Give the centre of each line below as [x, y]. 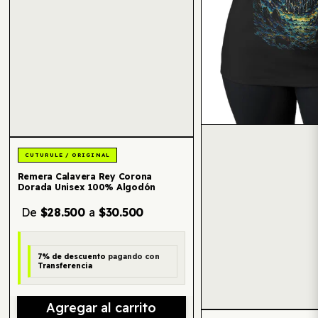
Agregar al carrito [102, 307]
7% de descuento [72, 257]
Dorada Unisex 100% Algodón [86, 187]
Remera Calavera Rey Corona [84, 176]
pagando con [133, 257]
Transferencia [65, 266]
